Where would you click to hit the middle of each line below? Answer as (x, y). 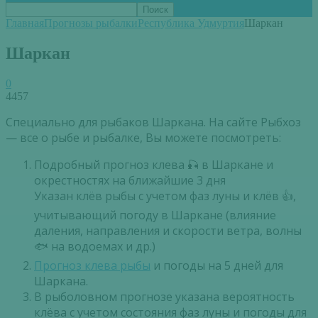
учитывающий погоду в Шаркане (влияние (155, 215)
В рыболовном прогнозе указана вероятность (164, 296)
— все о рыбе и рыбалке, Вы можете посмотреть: (143, 137)
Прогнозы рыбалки (91, 23)
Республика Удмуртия (191, 23)
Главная (25, 23)
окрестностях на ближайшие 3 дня (130, 180)
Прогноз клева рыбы (92, 265)
